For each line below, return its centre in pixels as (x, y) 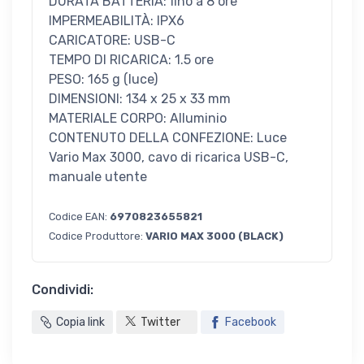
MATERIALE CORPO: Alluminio (138, 119)
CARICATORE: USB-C (112, 41)
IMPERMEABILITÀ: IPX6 (117, 21)
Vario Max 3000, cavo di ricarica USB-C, (169, 158)
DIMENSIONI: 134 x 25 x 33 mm (140, 99)
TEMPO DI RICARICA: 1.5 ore (131, 60)
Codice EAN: (79, 217)
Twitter (160, 323)
